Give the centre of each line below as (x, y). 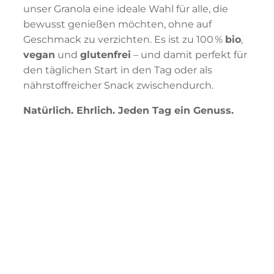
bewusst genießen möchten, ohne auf (118, 24)
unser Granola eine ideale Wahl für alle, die (126, 9)
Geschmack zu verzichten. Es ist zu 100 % (124, 39)
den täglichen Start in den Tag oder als (118, 70)
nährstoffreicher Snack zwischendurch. (119, 85)
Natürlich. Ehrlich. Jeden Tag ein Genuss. (129, 110)
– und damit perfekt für (189, 54)
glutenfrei (106, 54)
